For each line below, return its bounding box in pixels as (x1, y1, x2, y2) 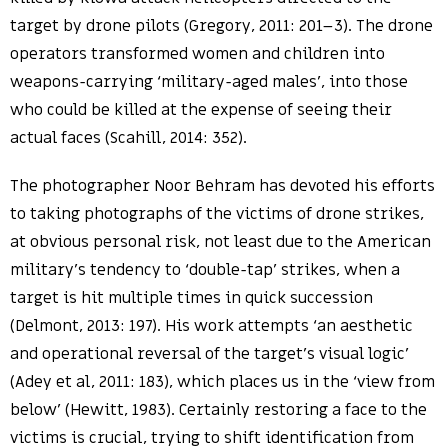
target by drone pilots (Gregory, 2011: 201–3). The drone (10, 15, 433, 37)
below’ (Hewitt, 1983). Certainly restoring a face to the (10, 399, 427, 421)
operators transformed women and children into (10, 43, 385, 65)
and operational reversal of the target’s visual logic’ (10, 343, 409, 365)
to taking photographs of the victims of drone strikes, (10, 203, 424, 225)
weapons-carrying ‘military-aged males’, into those (10, 71, 408, 93)
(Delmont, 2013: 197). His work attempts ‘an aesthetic (10, 315, 413, 337)
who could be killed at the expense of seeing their (10, 99, 392, 121)
